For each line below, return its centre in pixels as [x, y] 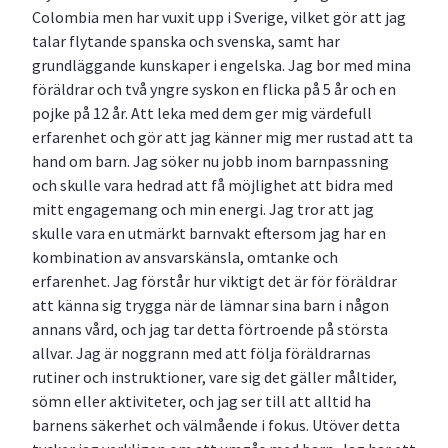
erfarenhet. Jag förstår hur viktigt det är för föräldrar [214, 280]
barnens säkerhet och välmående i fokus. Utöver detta [216, 424]
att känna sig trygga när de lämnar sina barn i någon [210, 304]
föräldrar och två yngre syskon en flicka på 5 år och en [214, 88]
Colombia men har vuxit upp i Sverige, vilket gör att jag [219, 16]
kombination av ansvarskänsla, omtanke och [185, 256]
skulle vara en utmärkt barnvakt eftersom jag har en [209, 232]
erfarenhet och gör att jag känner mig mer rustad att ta [222, 136]
